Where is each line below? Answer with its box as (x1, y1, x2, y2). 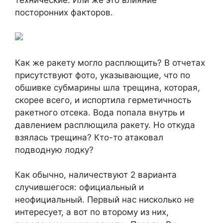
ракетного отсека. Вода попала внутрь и (15, 107, 185, 117)
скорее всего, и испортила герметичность (15, 95, 191, 105)
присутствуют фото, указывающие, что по (15, 70, 190, 80)
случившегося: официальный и (15, 182, 144, 193)
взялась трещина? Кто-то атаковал (15, 132, 163, 142)
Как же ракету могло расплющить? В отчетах (15, 57, 205, 68)
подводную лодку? (15, 144, 94, 155)
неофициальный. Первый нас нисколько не (15, 195, 194, 205)
